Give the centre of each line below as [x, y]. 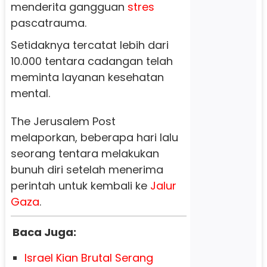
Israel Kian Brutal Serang [89, 257]
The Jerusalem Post [63, 121]
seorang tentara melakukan [85, 153]
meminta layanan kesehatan [87, 77]
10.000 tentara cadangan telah [91, 61]
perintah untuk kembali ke [80, 185]
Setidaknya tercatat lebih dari [89, 45]
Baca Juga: [44, 232]
